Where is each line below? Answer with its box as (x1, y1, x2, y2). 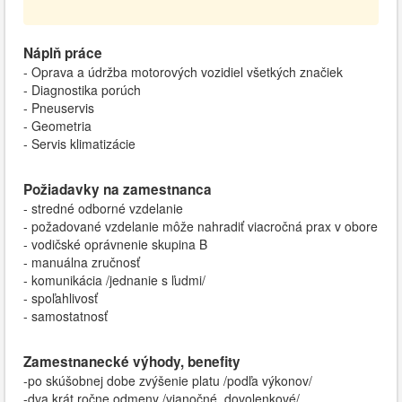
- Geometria (23, 117, 92, 135)
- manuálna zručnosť (23, 253, 140, 271)
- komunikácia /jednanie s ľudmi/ (23, 271, 205, 289)
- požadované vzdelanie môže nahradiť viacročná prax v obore (23, 217, 378, 235)
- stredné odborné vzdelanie (23, 199, 183, 217)
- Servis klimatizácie (23, 135, 135, 153)
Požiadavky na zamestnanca (23, 179, 212, 199)
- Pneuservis (23, 99, 94, 117)
